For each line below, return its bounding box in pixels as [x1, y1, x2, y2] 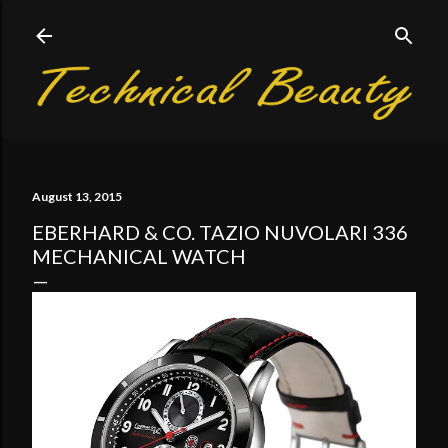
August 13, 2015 [32, 189, 122, 205]
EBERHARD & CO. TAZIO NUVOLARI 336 [32, 220, 408, 245]
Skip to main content [131, 13, 317, 37]
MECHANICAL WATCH [32, 244, 246, 269]
